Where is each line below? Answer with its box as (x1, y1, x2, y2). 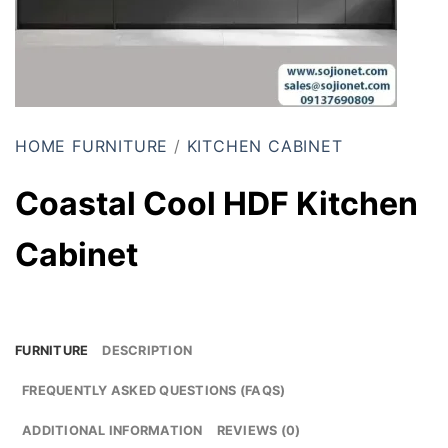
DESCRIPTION (102, 342, 193, 358)
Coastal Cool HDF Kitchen (15, 183, 418, 223)
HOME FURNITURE (15, 136, 169, 157)
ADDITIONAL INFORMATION (22, 422, 203, 438)
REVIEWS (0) (216, 422, 301, 438)
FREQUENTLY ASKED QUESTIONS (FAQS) (22, 382, 286, 398)
